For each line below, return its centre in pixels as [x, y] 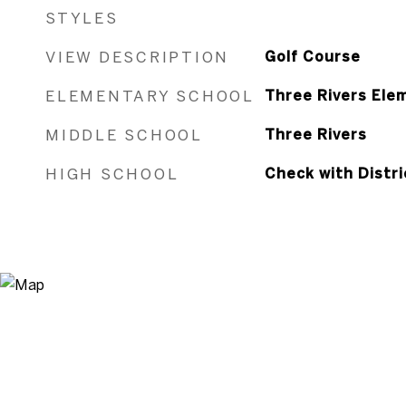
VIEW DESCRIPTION [137, 57]
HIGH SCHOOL [112, 174]
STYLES [82, 18]
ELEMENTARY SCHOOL [150, 96]
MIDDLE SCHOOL [124, 135]
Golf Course [312, 56]
